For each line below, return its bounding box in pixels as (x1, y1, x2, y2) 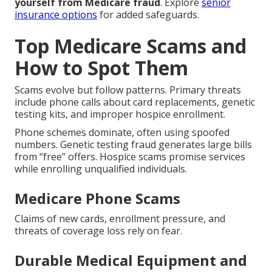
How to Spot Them (15, 55, 188, 81)
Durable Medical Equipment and (15, 250, 247, 271)
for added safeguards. (97, 8, 199, 22)
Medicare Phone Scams (15, 188, 180, 209)
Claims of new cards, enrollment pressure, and (15, 212, 225, 226)
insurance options (15, 8, 97, 22)
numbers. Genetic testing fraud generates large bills (15, 138, 252, 152)
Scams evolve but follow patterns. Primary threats (15, 83, 241, 97)
